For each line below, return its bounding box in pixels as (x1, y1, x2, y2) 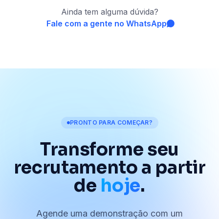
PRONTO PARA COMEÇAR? (69, 118, 153, 126)
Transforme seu (40, 138, 179, 160)
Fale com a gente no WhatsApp (46, 18, 167, 28)
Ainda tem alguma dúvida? (61, 6, 158, 17)
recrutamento (13, 156, 138, 178)
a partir (137, 156, 206, 178)
